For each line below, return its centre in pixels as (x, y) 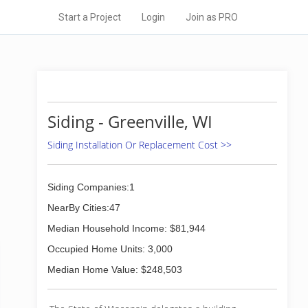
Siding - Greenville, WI (130, 121)
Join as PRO (212, 17)
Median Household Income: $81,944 (126, 228)
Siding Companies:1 (91, 187)
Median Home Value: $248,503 (115, 269)
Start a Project (90, 17)
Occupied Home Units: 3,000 (110, 249)
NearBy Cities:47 (84, 208)
